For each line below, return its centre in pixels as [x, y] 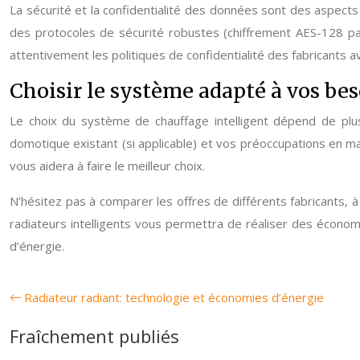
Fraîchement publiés [94, 336]
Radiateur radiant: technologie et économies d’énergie [174, 297]
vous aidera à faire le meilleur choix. [107, 166]
